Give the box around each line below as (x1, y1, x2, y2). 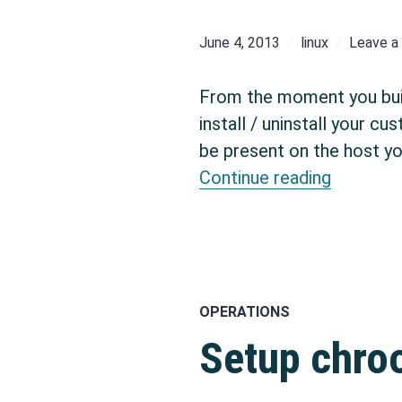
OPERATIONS (199, 302, 290, 320)
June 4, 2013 (199, 34, 280, 52)
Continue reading (199, 167, 331, 188)
